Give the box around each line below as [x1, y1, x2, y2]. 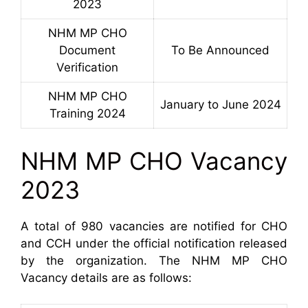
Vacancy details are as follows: [21, 270, 192, 285]
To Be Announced [171, 43, 269, 58]
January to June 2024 [159, 98, 281, 112]
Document [59, 43, 115, 58]
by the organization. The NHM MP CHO [21, 253, 287, 267]
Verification [56, 60, 118, 75]
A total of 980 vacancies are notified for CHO [21, 219, 287, 233]
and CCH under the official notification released [21, 236, 287, 250]
